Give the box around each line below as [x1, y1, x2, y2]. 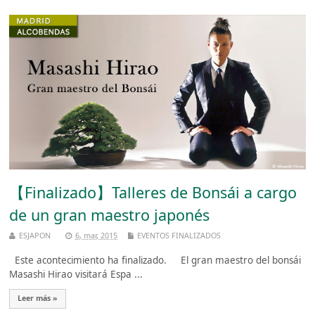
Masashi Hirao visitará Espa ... [9, 268, 143, 281]
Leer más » [18, 293, 58, 304]
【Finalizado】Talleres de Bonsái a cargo [9, 182, 297, 203]
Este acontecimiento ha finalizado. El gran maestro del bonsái [9, 254, 302, 267]
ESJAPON [19, 229, 51, 240]
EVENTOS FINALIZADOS [137, 229, 221, 240]
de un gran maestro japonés [9, 205, 210, 226]
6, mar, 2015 [75, 229, 118, 240]
